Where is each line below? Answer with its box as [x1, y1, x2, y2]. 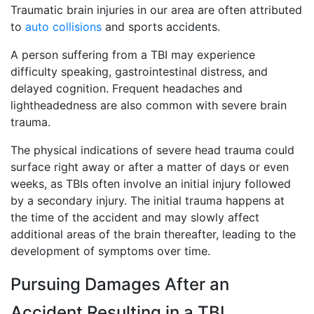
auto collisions [25, 20, 102, 34]
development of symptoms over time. [11, 244, 210, 258]
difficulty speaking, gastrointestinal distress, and [11, 64, 268, 78]
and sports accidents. [102, 20, 220, 34]
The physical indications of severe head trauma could [11, 143, 294, 157]
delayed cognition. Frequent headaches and [11, 81, 243, 95]
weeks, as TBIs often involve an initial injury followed [11, 177, 291, 191]
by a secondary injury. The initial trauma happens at [11, 193, 285, 207]
